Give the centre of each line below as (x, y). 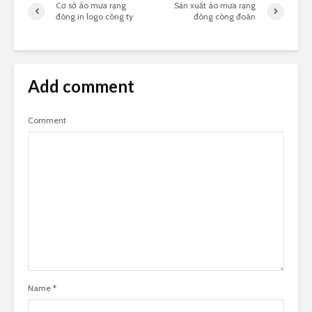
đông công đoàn (225, 17)
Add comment (81, 86)
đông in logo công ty (94, 17)
